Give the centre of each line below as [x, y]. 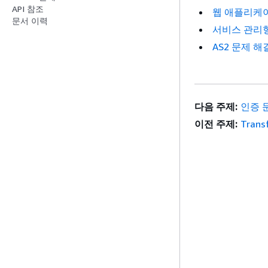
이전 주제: [216, 124]
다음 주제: [216, 106]
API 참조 [28, 9]
